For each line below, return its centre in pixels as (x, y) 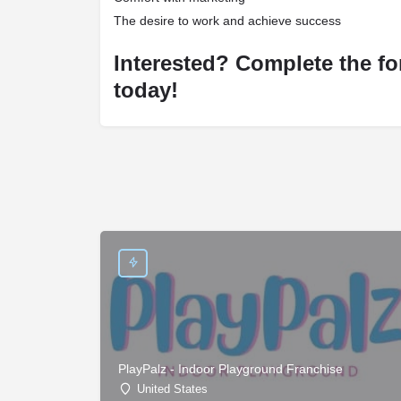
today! (146, 90)
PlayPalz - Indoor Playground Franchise (230, 369)
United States (172, 389)
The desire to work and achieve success (227, 20)
